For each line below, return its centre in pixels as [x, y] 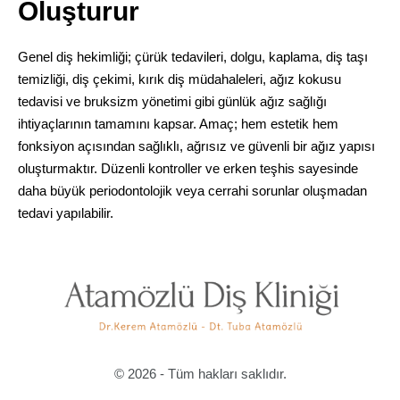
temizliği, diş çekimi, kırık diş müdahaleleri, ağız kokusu [179, 79]
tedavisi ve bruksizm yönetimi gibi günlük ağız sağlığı [172, 101]
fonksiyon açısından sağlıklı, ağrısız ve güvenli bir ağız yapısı [196, 146]
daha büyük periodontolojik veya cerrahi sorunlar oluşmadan [192, 190]
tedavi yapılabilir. [65, 212]
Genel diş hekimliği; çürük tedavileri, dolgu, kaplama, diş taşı [192, 56]
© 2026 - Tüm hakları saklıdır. [200, 373]
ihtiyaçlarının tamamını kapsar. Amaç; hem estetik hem [178, 123]
